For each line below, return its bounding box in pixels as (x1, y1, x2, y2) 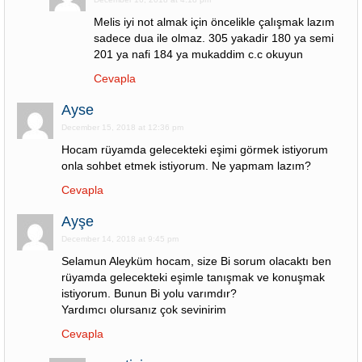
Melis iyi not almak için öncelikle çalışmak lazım (94, 15, 335, 28)
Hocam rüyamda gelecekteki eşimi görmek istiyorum (61, 143, 328, 156)
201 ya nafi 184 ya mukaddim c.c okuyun (94, 48, 303, 61)
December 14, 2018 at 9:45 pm (61, 234, 179, 243)
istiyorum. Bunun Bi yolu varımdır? (61, 287, 237, 300)
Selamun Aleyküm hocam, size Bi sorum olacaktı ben (61, 255, 331, 267)
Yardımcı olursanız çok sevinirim (61, 303, 226, 316)
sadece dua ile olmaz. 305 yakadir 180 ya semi (94, 32, 334, 44)
